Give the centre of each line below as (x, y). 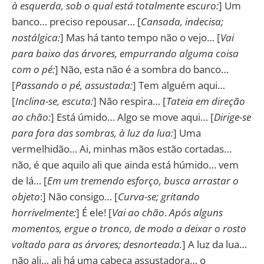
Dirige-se (232, 117)
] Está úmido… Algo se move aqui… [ (132, 117)
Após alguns (196, 212)
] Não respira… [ (130, 101)
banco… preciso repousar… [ (76, 21)
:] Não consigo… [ (79, 196)
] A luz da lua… (214, 244)
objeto (26, 196)
